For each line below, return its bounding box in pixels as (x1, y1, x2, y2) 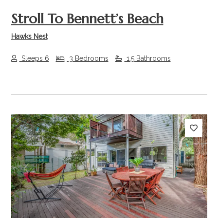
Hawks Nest (11, 32, 48, 40)
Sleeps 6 (19, 54, 49, 63)
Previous (25, 169, 58, 179)
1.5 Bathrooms (124, 54, 171, 63)
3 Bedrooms (67, 54, 109, 63)
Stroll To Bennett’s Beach (11, 10, 163, 27)
